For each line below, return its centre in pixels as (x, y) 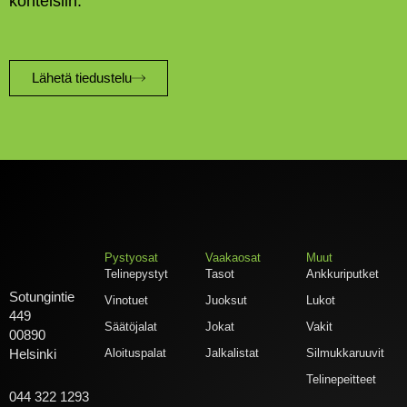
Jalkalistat (233, 353)
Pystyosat (132, 258)
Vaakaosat (233, 258)
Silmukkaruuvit (346, 353)
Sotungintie (42, 298)
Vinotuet (127, 301)
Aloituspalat (136, 353)
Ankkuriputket (343, 274)
